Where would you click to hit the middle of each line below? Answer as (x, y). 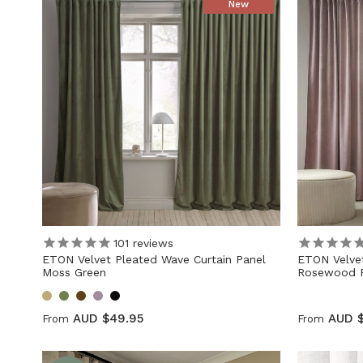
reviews (151, 243)
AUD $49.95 (108, 319)
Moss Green (74, 273)
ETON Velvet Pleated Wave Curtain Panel (154, 260)
